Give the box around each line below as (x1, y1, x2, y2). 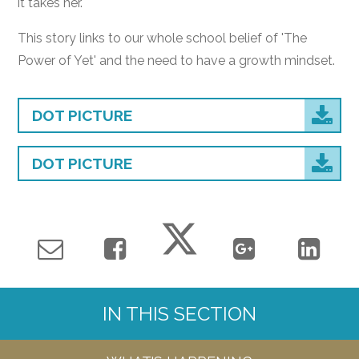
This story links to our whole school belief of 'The (18, 30, 308, 46)
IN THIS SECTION (103, 302, 256, 326)
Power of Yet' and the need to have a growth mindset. (18, 52, 336, 68)
